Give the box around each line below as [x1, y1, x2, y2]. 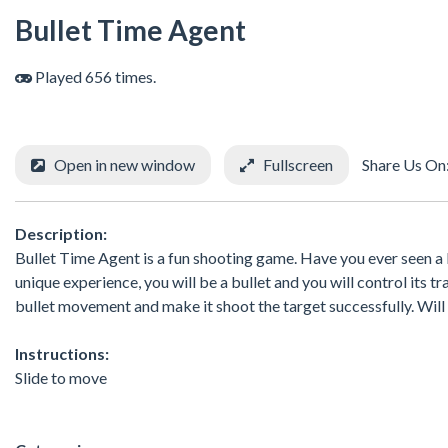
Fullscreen [263, 154, 333, 174]
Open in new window [54, 154, 195, 174]
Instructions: [15, 343, 109, 363]
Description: [15, 223, 107, 243]
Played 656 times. [32, 66, 156, 86]
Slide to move [15, 367, 107, 387]
